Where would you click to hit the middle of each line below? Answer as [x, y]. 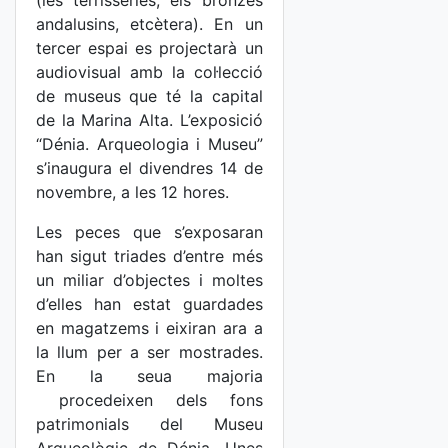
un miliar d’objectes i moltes [149, 280]
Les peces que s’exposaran [149, 232]
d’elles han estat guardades [149, 304]
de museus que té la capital [149, 96]
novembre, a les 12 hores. [132, 192]
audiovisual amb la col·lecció [149, 72]
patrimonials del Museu [149, 424]
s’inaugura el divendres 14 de [149, 168]
